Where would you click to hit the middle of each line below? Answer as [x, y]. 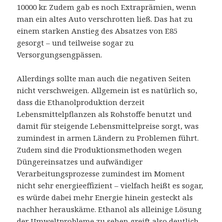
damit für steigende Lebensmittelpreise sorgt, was [108, 126]
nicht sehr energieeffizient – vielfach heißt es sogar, [110, 186]
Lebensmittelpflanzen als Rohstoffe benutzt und [105, 114]
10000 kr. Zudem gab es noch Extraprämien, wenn [107, 7]
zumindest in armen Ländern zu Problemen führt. [108, 138]
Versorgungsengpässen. [60, 55]
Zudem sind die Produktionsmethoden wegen [100, 150]
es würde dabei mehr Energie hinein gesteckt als [105, 197]
